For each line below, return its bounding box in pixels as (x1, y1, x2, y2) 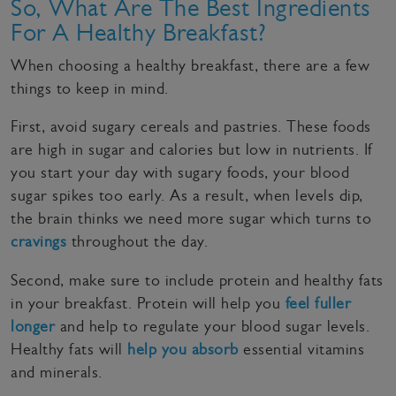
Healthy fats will (11, 340, 127, 358)
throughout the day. (66, 232, 208, 251)
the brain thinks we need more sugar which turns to (11, 209, 371, 228)
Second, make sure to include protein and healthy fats (11, 271, 384, 289)
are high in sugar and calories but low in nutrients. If (11, 141, 374, 159)
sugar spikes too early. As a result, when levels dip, (11, 187, 363, 205)
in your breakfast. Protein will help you (11, 294, 286, 312)
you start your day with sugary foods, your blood (11, 164, 349, 182)
